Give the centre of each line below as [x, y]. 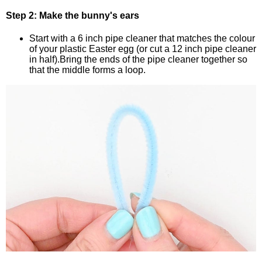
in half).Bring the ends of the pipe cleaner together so [138, 60]
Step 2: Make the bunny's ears [73, 16]
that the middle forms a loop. [87, 70]
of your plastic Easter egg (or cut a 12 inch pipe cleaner [143, 49]
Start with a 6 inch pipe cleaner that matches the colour [142, 39]
